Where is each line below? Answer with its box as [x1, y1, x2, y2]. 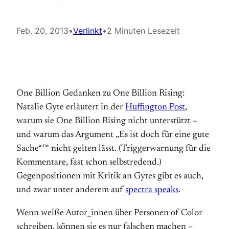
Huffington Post [125, 103, 185, 112]
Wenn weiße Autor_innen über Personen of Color [16, 209, 202, 218]
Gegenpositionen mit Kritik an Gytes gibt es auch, [16, 172, 203, 181]
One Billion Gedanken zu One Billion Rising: [16, 89, 185, 98]
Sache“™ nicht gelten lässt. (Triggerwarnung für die [16, 144, 211, 153]
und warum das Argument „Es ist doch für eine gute [16, 130, 209, 140]
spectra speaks [125, 186, 178, 195]
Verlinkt [73, 26, 102, 36]
